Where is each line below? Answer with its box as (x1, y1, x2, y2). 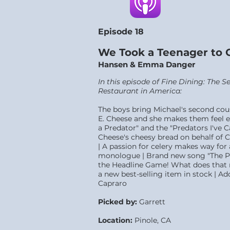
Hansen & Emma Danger (98, 60, 195, 69)
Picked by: (98, 197, 137, 206)
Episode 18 (98, 27, 144, 36)
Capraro (98, 179, 127, 188)
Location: (98, 216, 132, 225)
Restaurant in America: (98, 86, 182, 95)
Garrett (137, 197, 165, 206)
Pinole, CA (132, 216, 171, 225)
